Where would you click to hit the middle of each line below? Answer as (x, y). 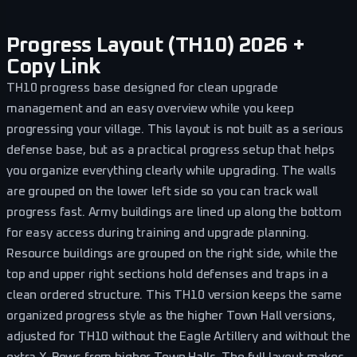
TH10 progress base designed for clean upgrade (142, 88)
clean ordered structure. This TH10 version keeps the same (175, 295)
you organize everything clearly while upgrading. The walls (171, 171)
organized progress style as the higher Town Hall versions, (171, 316)
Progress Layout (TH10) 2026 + (156, 45)
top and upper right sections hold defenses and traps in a (168, 274)
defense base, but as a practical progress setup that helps (171, 150)
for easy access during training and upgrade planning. (158, 233)
